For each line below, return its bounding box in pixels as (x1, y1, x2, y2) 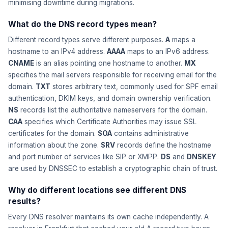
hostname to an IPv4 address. (8, 47, 107, 55)
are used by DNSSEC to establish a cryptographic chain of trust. (8, 164, 217, 173)
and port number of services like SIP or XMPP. (8, 153, 161, 161)
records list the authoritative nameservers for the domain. (18, 106, 207, 114)
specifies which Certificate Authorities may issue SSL (22, 118, 196, 126)
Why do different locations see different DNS (8, 185, 186, 195)
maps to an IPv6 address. (125, 47, 210, 55)
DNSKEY (187, 153, 216, 161)
